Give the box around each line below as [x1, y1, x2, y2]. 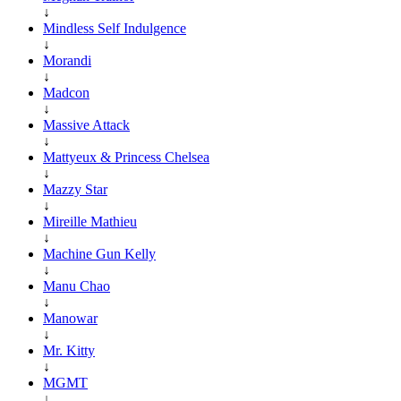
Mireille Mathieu [43, 213, 137, 229]
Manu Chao [43, 277, 110, 294]
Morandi [43, 52, 91, 68]
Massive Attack [43, 116, 130, 132]
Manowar [43, 310, 98, 326]
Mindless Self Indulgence [43, 20, 186, 36]
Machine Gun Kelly [43, 245, 156, 261]
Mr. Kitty [43, 342, 95, 358]
